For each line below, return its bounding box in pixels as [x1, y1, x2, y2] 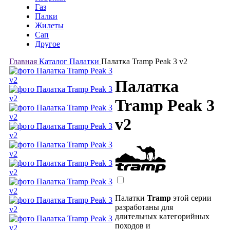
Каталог [39, 57, 67, 66]
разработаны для [115, 203, 173, 212]
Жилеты [35, 21, 64, 30]
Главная [9, 57, 37, 66]
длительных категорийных [115, 212, 209, 221]
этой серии [173, 194, 212, 203]
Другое [35, 40, 60, 48]
